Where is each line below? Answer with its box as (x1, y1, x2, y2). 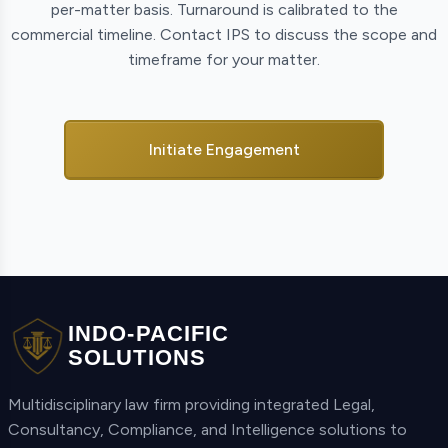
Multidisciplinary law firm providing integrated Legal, (8, 395, 375, 414)
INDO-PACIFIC (68, 321, 230, 346)
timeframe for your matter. (128, 50, 320, 69)
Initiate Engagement (148, 140, 300, 159)
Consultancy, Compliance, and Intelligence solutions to (8, 420, 407, 439)
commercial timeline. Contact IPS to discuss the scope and (11, 25, 437, 44)
